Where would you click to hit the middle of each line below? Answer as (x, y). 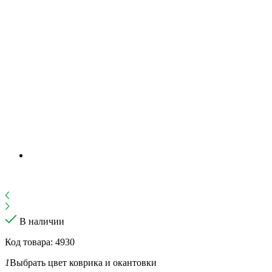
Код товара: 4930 (40, 242)
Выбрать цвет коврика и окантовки (83, 262)
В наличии (42, 221)
